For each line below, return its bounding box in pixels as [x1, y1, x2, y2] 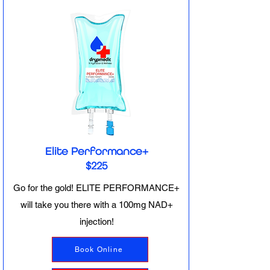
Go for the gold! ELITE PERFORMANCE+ [13, 183, 180, 193]
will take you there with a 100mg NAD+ [20, 199, 173, 210]
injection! [79, 216, 114, 227]
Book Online [74, 245, 124, 254]
